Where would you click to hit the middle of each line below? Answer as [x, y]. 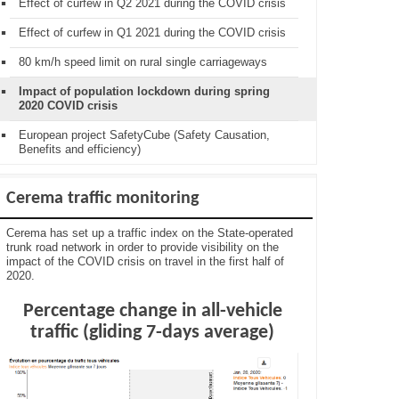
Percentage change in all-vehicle [152, 311]
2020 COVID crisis [68, 106]
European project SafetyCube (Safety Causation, [144, 135]
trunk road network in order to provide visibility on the [142, 247]
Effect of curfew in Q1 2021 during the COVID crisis [152, 33]
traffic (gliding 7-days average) [152, 333]
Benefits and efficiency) [80, 149]
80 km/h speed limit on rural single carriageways [143, 62]
